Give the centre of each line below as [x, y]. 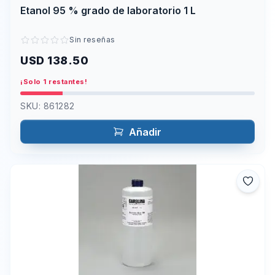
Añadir [145, 132]
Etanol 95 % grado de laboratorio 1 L [108, 11]
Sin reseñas [92, 39]
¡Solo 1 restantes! [54, 81]
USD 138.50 [54, 60]
